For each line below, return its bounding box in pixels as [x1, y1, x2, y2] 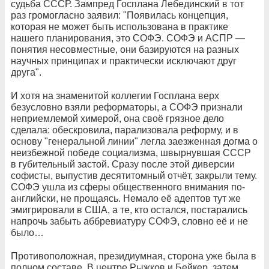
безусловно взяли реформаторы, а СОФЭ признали [11, 101, 243, 112]
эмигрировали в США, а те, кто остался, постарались [11, 204, 247, 215]
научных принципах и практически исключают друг [11, 55, 237, 66]
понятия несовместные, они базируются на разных [11, 44, 239, 55]
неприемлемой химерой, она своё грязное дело [11, 113, 224, 124]
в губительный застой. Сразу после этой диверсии [11, 159, 235, 169]
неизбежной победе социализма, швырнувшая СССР [11, 147, 251, 158]
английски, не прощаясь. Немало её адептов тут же [11, 193, 241, 204]
